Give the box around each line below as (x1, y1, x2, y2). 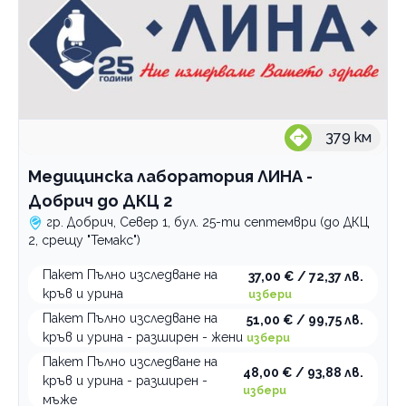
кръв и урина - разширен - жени (43, 330, 243, 344)
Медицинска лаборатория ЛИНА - (28, 167, 313, 186)
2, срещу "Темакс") (28, 233, 140, 247)
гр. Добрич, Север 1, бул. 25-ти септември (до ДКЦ (46, 215, 370, 229)
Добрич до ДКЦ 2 (28, 191, 172, 210)
